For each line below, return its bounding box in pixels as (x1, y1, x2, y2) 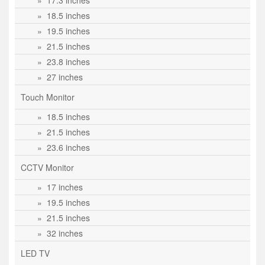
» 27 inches (33, 71, 83, 83)
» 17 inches (33, 181, 83, 193)
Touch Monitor (21, 91, 75, 103)
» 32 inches (33, 227, 83, 239)
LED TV (21, 247, 50, 259)
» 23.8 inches (33, 56, 90, 67)
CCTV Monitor (21, 161, 74, 173)
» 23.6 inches (33, 141, 90, 153)
